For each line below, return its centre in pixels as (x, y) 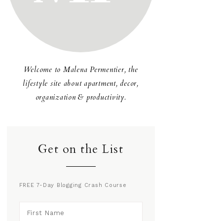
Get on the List (81, 149)
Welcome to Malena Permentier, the (81, 70)
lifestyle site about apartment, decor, (81, 83)
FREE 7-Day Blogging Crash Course (73, 185)
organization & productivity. (81, 97)
